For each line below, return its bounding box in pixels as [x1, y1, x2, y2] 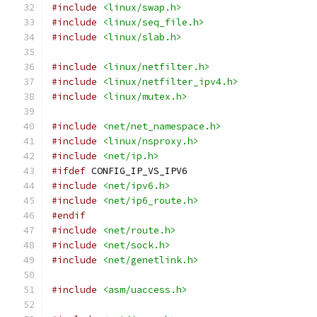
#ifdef [52, 165, 86, 177]
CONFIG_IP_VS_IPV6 [86, 165, 188, 177]
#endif [52, 209, 86, 221]
